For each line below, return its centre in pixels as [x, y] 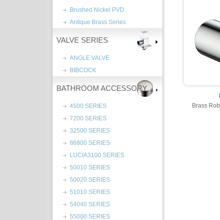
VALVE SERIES [82, 40]
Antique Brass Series [98, 22]
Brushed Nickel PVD [97, 10]
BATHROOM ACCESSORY [102, 88]
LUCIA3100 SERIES [97, 155]
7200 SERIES [88, 118]
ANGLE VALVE [90, 58]
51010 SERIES [90, 192]
